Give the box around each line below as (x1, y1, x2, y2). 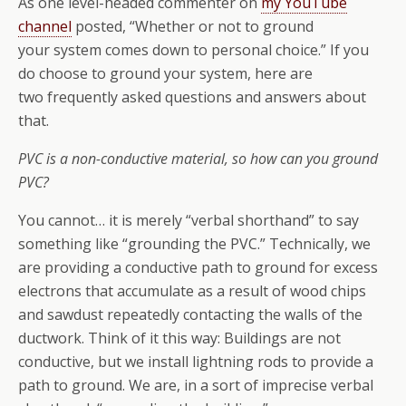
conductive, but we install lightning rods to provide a (18, 352, 373, 372)
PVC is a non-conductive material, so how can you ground (18, 149, 378, 169)
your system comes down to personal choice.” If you (18, 40, 369, 60)
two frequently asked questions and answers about (18, 87, 366, 107)
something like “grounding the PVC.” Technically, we (18, 234, 371, 254)
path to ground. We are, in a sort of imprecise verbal (18, 375, 373, 395)
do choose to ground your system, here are (18, 63, 313, 83)
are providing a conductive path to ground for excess (18, 257, 378, 277)
